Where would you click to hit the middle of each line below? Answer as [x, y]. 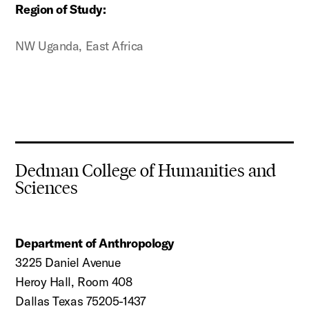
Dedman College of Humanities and [146, 171]
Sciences [47, 188]
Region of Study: [61, 10]
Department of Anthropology [95, 243]
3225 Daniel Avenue [68, 263]
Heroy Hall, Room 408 [74, 282]
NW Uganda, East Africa [79, 46]
